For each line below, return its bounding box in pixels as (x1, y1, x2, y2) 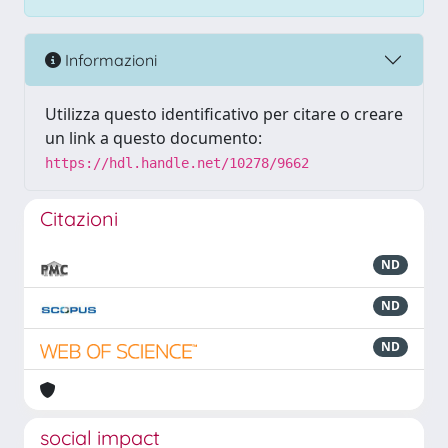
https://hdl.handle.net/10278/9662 (45, 155, 309, 171)
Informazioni (61, 49, 157, 70)
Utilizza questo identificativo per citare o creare (45, 103, 403, 125)
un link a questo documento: (45, 127, 262, 149)
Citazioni (40, 206, 118, 231)
